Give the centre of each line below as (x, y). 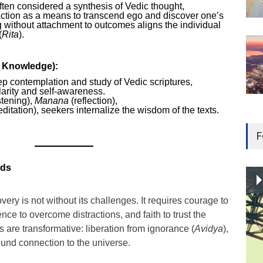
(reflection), (93, 101)
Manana (52, 101)
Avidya (209, 229)
